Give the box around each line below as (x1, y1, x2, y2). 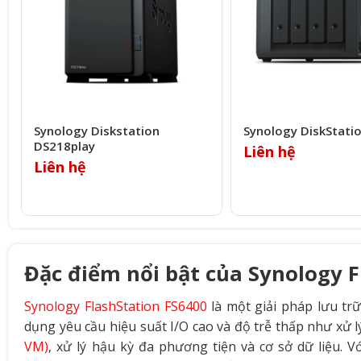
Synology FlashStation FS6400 (24, 297, 207, 316)
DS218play (33, 138, 95, 155)
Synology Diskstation (33, 122, 160, 139)
